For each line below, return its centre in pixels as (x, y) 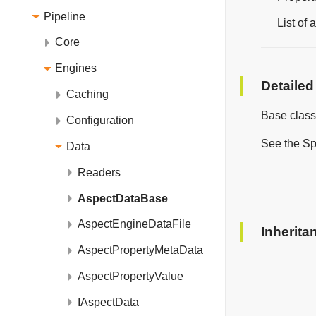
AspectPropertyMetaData (140, 250)
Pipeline (65, 16)
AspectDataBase (123, 198)
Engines (76, 68)
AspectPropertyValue (130, 276)
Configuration (100, 120)
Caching (87, 95)
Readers (99, 172)
